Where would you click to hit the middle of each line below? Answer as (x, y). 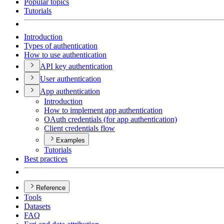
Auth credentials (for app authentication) (113, 119)
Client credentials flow (79, 128)
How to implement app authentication (103, 110)
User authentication (70, 79)
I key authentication (81, 66)
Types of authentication (61, 46)
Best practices (46, 159)
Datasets (37, 206)
